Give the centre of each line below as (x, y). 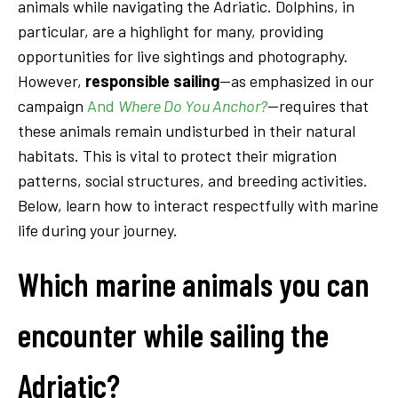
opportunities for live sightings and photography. (183, 56)
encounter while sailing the (173, 334)
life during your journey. (98, 230)
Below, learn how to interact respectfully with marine (198, 205)
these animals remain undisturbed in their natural (187, 130)
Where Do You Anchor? (193, 105)
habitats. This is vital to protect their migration (177, 155)
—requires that (318, 105)
